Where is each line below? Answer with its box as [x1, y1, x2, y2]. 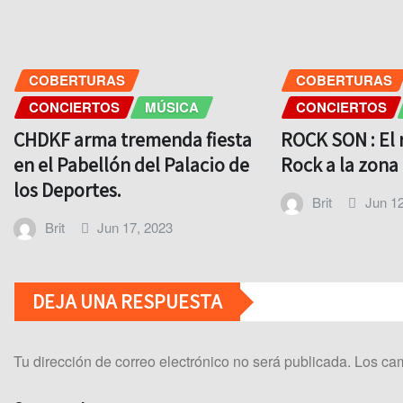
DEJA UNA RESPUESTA [32, 289, 222, 315]
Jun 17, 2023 [97, 218, 174, 237]
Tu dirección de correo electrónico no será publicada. [13, 351, 351, 372]
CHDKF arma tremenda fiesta [13, 127, 252, 153]
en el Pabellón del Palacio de [13, 152, 249, 178]
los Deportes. [13, 177, 121, 203]
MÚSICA [145, 96, 199, 117]
